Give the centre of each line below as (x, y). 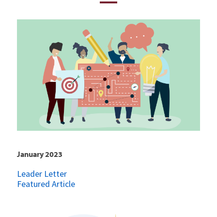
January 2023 (40, 154)
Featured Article (46, 184)
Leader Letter (42, 173)
